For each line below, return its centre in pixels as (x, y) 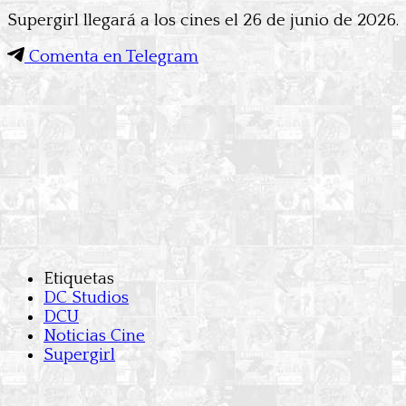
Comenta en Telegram (111, 56)
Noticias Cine (94, 335)
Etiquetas (79, 278)
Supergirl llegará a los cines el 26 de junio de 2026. (203, 20)
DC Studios (86, 297)
